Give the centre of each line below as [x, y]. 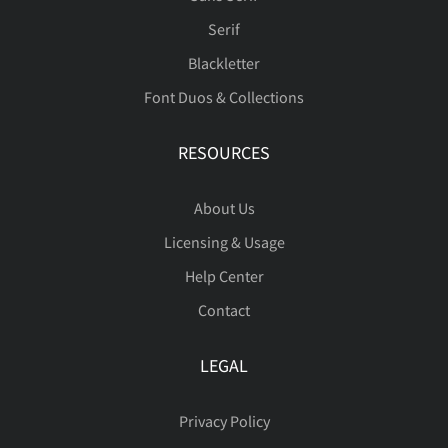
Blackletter [224, 63]
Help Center [224, 276]
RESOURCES [224, 153]
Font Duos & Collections [224, 97]
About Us [224, 208]
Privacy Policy [224, 421]
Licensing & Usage [224, 242]
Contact [224, 310]
